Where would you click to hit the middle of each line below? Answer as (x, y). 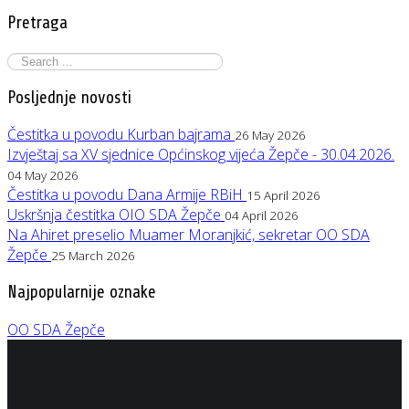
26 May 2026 (270, 136)
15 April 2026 (283, 196)
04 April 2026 (262, 216)
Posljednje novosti (69, 97)
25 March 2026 (93, 256)
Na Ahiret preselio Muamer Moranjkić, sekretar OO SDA (189, 235)
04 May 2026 (43, 176)
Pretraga (37, 23)
